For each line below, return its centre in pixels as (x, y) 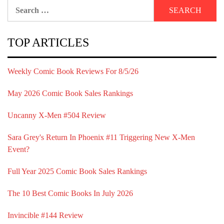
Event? (18, 149)
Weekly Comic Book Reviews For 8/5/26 (73, 71)
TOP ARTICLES (48, 42)
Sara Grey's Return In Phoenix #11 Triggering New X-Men (101, 137)
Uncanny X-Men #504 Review (57, 115)
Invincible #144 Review (45, 215)
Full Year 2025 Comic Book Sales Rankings (77, 171)
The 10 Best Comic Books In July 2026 (70, 193)
